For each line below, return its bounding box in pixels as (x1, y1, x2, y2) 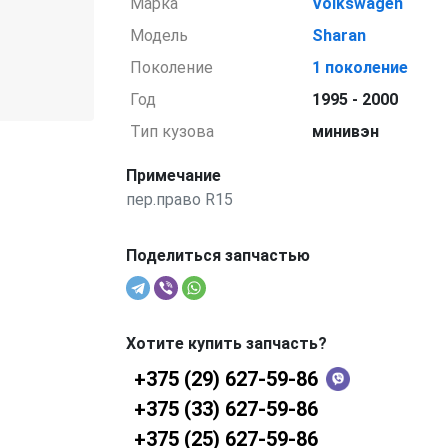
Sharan (312, 26, 367, 45)
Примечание (125, 166, 221, 185)
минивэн (312, 122, 380, 141)
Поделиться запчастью (125, 246, 310, 265)
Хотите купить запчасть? (125, 334, 327, 353)
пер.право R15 (125, 190, 233, 209)
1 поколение (312, 58, 409, 77)
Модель (130, 26, 189, 45)
